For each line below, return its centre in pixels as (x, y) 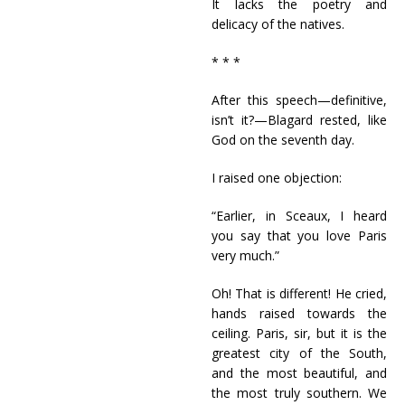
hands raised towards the (299, 313)
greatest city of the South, (299, 353)
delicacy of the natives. (278, 24)
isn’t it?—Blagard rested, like (299, 120)
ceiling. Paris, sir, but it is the (299, 333)
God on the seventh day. (283, 140)
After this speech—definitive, (299, 100)
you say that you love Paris (299, 235)
